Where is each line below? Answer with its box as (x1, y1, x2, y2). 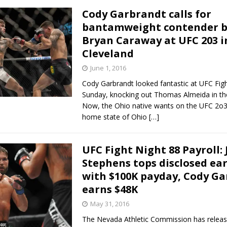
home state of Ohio (82, 111, 149, 122)
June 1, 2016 (90, 63, 126, 72)
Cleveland (82, 46, 134, 60)
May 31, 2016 (90, 199, 129, 208)
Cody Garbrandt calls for (82, 7, 211, 21)
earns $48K (82, 182, 138, 196)
